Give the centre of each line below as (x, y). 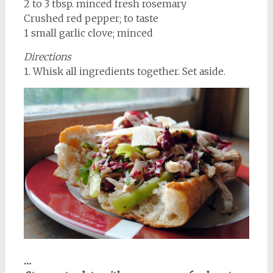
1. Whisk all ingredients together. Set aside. (124, 72)
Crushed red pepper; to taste (91, 19)
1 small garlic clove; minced (88, 33)
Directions (47, 57)
